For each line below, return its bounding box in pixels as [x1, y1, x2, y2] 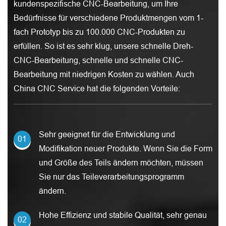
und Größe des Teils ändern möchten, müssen [38, 157, 203, 167]
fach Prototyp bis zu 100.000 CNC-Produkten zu [13, 27, 185, 36]
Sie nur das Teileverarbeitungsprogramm [38, 172, 184, 181]
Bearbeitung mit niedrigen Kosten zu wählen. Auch [13, 69, 194, 79]
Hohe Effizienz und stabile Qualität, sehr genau [38, 210, 207, 219]
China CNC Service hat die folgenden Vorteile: [13, 83, 182, 93]
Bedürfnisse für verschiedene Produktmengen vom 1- [13, 13, 203, 22]
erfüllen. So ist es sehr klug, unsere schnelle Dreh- [13, 41, 193, 50]
